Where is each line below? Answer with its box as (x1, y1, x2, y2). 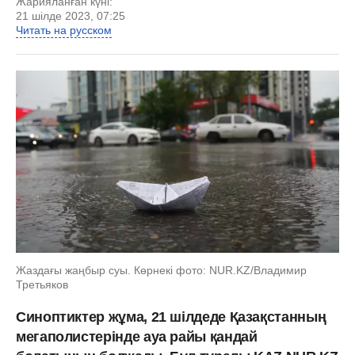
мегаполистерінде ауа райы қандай (16, 328, 258, 345)
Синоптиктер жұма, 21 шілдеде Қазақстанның (16, 308, 326, 325)
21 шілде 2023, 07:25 (16, 10, 125, 22)
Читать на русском (16, 24, 112, 36)
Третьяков (16, 277, 68, 291)
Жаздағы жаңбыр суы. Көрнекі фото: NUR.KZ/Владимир (16, 263, 307, 277)
